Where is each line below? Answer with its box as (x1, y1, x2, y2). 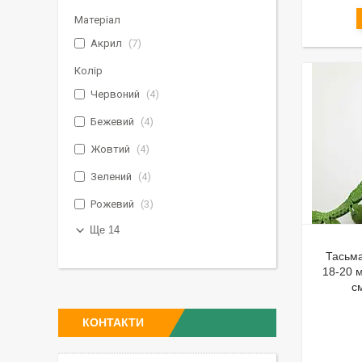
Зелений (90, 170, 132, 183)
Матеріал (74, 14, 120, 26)
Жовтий (90, 143, 130, 155)
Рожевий (90, 198, 134, 210)
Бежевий (90, 116, 134, 128)
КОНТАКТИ (82, 316, 144, 329)
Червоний (90, 88, 140, 100)
